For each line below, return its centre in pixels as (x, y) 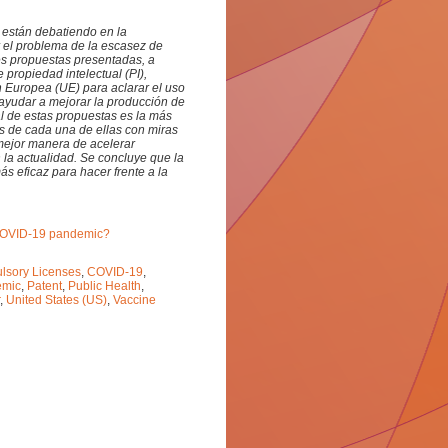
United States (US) (56, 300)
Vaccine (134, 300)
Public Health (104, 286)
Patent (44, 286)
